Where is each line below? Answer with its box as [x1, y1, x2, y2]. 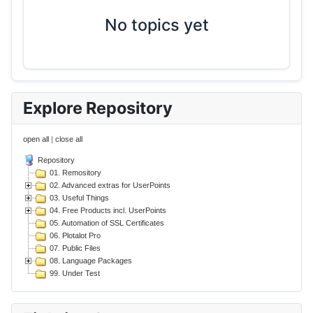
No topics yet [104, 15, 209, 36]
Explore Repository [23, 98, 173, 119]
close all [55, 135, 82, 144]
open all [23, 135, 49, 144]
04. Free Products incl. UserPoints [50, 206, 166, 215]
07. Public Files [50, 244, 101, 253]
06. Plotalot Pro [50, 231, 101, 240]
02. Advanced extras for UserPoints [50, 181, 170, 190]
